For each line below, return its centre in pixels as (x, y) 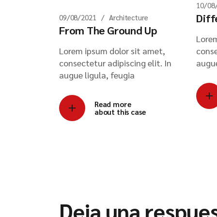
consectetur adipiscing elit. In (115, 62)
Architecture (129, 17)
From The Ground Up (108, 30)
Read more (113, 104)
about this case (120, 111)
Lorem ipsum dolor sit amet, (112, 50)
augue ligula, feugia (97, 75)
